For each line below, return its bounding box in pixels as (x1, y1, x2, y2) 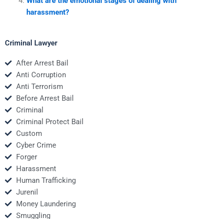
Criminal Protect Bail (16, 117, 84, 127)
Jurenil (16, 188, 38, 197)
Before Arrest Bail (16, 94, 74, 103)
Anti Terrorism (16, 82, 63, 91)
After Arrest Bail (16, 59, 68, 68)
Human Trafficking (16, 176, 76, 185)
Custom (16, 129, 42, 138)
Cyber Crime (16, 141, 56, 150)
